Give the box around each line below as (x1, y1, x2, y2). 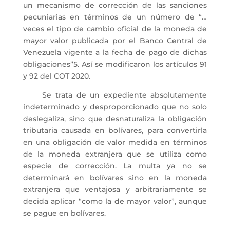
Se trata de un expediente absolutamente (23, 90, 207, 100)
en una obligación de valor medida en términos (23, 138, 207, 147)
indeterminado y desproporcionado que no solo (23, 102, 207, 111)
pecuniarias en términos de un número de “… (23, 12, 207, 22)
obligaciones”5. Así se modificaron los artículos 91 (23, 60, 207, 69)
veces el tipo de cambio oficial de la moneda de (23, 24, 207, 33)
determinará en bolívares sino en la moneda (23, 173, 207, 182)
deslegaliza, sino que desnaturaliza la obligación (23, 114, 207, 123)
